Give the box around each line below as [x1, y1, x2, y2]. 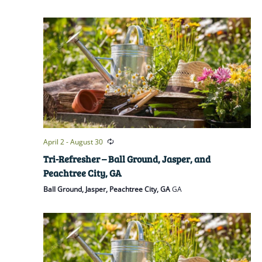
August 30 [70, 137, 103, 147]
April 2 [43, 137, 64, 147]
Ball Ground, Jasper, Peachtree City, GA [43, 184, 172, 195]
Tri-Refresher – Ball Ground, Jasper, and [43, 153, 211, 166]
